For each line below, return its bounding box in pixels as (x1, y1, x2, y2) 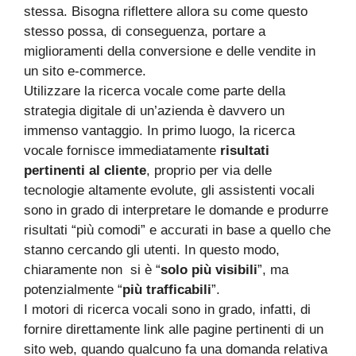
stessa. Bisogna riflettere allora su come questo (24, 3, 308, 19)
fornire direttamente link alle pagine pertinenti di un (24, 321, 323, 337)
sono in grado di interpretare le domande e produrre (24, 202, 328, 218)
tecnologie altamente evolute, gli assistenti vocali (24, 182, 315, 198)
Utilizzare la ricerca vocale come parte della (24, 83, 285, 99)
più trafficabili (122, 281, 211, 297)
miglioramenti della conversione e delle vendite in (24, 43, 315, 59)
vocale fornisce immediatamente (24, 142, 220, 158)
